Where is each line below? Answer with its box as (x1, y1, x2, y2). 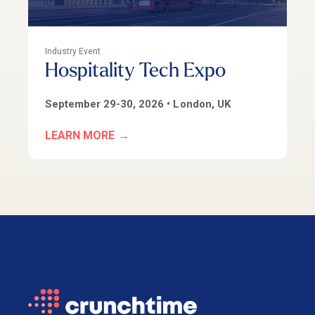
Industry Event (45, 46, 101, 56)
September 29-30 (45, 97, 134, 110)
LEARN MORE (45, 128, 115, 142)
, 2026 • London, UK (133, 97, 231, 110)
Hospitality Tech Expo (45, 61, 226, 82)
